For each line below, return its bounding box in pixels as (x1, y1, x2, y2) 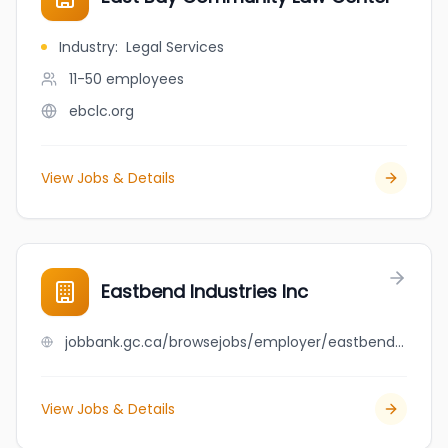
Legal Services (126, 37, 224, 57)
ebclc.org (69, 101, 134, 121)
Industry (59, 37, 115, 57)
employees (106, 69, 184, 89)
